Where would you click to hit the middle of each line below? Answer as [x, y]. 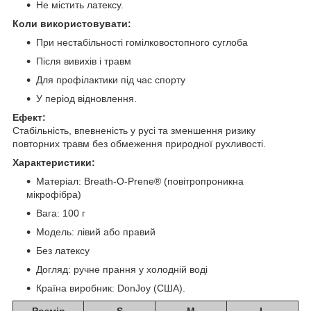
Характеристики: [54, 162]
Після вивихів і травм [84, 61]
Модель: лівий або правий [96, 232]
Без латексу [63, 250]
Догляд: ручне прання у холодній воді [122, 269]
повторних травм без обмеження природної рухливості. [139, 143]
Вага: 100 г [61, 213]
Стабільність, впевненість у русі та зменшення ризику [134, 130]
